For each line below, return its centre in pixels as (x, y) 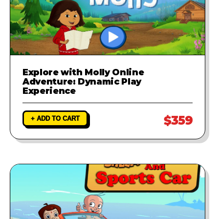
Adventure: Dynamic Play (82, 81)
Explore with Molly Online (83, 72)
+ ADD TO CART (55, 118)
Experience (49, 90)
